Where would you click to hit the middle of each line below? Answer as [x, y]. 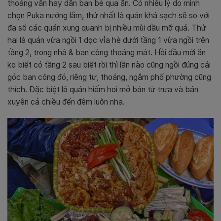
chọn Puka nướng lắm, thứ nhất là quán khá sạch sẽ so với [109, 15]
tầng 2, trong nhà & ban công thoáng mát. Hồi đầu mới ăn [107, 52]
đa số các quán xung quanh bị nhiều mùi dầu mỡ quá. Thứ [107, 28]
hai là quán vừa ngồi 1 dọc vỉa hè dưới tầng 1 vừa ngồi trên [108, 40]
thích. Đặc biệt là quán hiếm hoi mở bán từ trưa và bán [103, 89]
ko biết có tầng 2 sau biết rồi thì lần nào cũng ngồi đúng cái [109, 65]
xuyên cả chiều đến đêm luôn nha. [66, 102]
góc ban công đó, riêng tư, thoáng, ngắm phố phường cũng [109, 77]
